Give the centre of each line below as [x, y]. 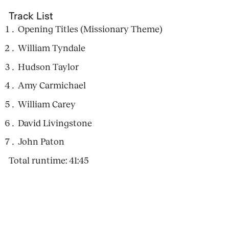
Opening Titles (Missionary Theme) [90, 30]
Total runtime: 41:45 [49, 161]
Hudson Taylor [48, 67]
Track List [31, 17]
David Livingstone [55, 123]
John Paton [41, 142]
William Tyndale [51, 49]
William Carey [47, 105]
